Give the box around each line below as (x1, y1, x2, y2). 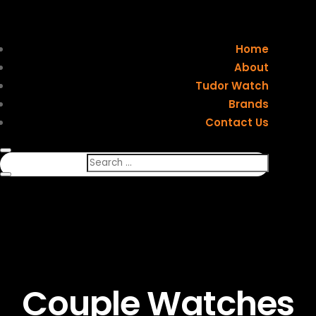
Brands (228, 97, 269, 111)
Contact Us (205, 115, 269, 130)
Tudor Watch (195, 78, 269, 93)
